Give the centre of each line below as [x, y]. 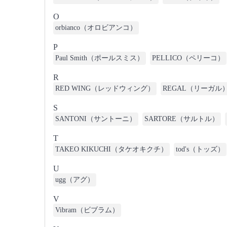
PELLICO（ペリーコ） [188, 58]
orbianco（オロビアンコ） [96, 28]
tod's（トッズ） [200, 149]
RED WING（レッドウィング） [105, 88]
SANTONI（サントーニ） [96, 119]
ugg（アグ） [75, 180]
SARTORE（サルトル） [182, 119]
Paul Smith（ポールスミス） [100, 58]
